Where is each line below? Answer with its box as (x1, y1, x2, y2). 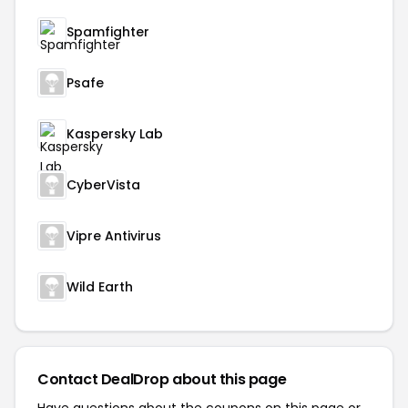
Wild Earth (66, 278, 133, 296)
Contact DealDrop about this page (37, 369, 287, 390)
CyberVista (66, 176, 140, 194)
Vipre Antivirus (66, 227, 161, 245)
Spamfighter (66, 23, 149, 41)
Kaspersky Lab (66, 125, 163, 143)
